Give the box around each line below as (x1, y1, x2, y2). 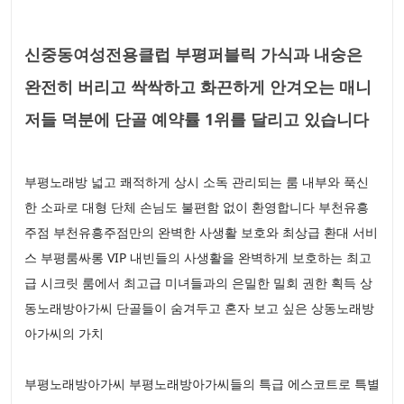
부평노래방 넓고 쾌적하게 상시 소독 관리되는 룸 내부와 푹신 (24, 172, 369, 190)
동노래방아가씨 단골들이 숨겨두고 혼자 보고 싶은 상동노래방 (24, 298, 374, 317)
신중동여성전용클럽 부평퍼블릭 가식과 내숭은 (24, 42, 363, 65)
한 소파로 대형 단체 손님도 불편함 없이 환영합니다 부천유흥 (24, 197, 369, 216)
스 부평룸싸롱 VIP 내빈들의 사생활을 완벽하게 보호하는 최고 (24, 248, 372, 266)
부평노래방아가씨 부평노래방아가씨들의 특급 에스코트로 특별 (24, 374, 380, 392)
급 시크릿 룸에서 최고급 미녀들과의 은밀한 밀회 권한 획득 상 (24, 273, 372, 291)
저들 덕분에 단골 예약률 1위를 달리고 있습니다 (24, 107, 369, 130)
